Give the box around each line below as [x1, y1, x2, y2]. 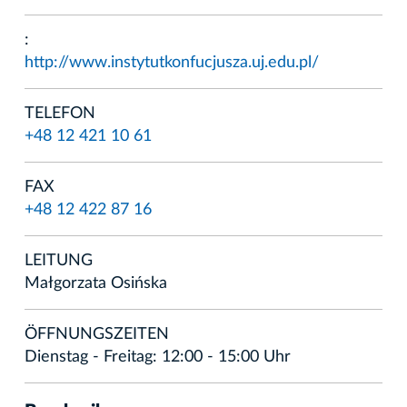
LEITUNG [25, 252, 93, 269]
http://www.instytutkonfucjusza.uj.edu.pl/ [25, 54, 319, 71]
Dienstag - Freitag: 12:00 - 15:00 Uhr [25, 348, 291, 365]
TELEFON [25, 104, 95, 122]
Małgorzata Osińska [25, 274, 167, 292]
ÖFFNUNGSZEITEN [25, 325, 169, 342]
